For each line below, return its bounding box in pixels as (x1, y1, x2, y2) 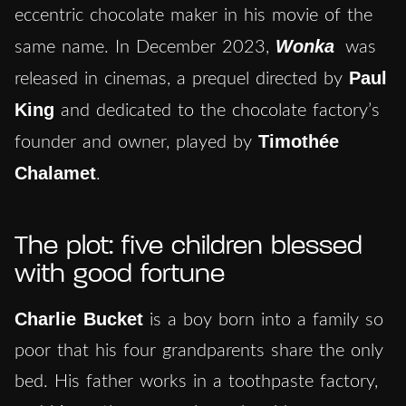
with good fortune (14, 260, 225, 289)
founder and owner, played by (14, 132, 258, 151)
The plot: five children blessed (14, 232, 362, 261)
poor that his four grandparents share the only (14, 341, 383, 360)
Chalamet (14, 162, 96, 183)
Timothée (258, 130, 339, 151)
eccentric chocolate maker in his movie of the (14, 5, 372, 24)
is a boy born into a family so (143, 310, 383, 329)
